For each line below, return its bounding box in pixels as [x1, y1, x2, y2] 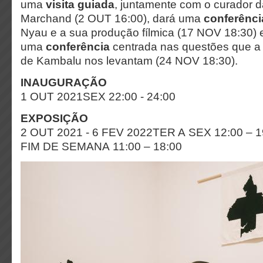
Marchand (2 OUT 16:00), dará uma [21, 12, 204, 25]
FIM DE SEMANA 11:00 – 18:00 [21, 140, 182, 153]
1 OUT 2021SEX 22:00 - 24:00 [21, 90, 176, 103]
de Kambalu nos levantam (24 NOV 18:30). [21, 55, 238, 67]
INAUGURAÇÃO [21, 76, 107, 89]
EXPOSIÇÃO [21, 112, 88, 124]
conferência [46, 41, 110, 53]
